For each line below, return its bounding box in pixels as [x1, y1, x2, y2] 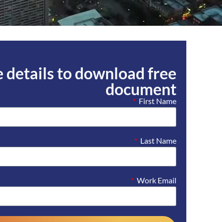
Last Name [140, 136, 176, 146]
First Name [139, 96, 176, 106]
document [106, 79, 176, 99]
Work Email [137, 175, 176, 185]
